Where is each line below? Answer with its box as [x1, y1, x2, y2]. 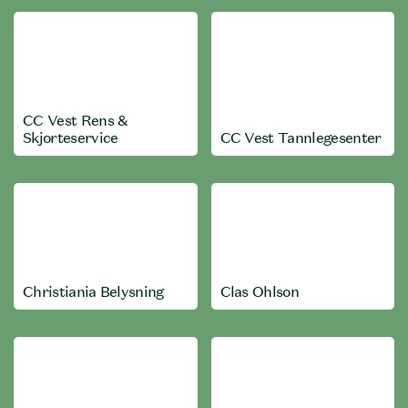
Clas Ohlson [219, 282, 300, 301]
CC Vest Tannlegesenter [219, 128, 382, 147]
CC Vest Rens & [23, 111, 128, 129]
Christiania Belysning [23, 282, 164, 301]
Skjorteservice [23, 128, 118, 147]
